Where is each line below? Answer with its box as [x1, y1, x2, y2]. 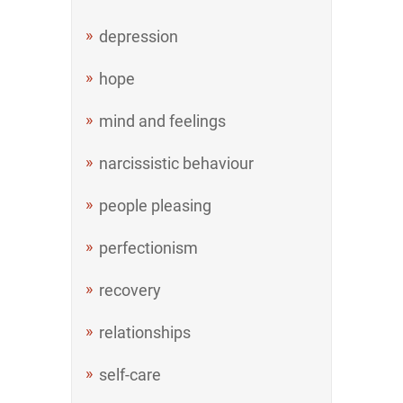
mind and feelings [99, 112, 226, 130]
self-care [99, 365, 161, 384]
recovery [99, 281, 161, 300]
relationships [99, 323, 191, 342]
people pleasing [99, 196, 211, 215]
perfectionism [99, 238, 198, 257]
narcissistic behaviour [99, 154, 254, 173]
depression [99, 27, 178, 46]
